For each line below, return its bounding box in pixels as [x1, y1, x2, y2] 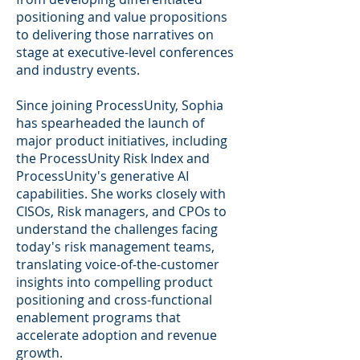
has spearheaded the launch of [16, 113, 204, 132]
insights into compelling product [16, 272, 213, 291]
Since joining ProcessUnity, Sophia [16, 96, 223, 114]
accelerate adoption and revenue [16, 325, 217, 344]
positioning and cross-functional [16, 290, 212, 309]
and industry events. [16, 60, 140, 79]
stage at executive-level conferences [16, 43, 234, 61]
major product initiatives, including [16, 131, 227, 149]
